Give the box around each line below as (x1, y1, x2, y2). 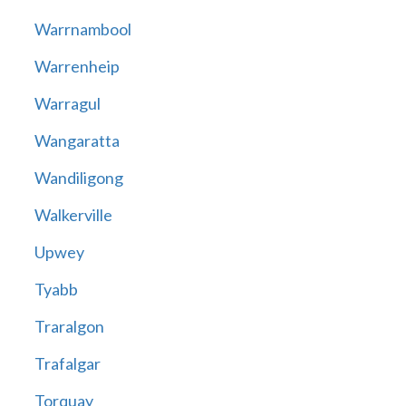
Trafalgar (34, 353, 101, 374)
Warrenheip (34, 56, 120, 77)
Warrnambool (34, 19, 131, 40)
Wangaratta (34, 130, 120, 151)
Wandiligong (34, 168, 123, 188)
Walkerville (34, 205, 112, 226)
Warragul (34, 93, 101, 114)
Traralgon (34, 316, 104, 337)
